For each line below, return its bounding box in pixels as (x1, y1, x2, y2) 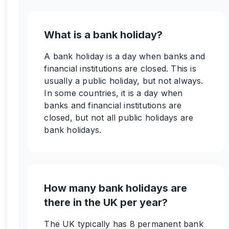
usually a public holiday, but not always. (44, 76, 203, 86)
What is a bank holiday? (44, 29, 163, 41)
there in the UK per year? (44, 196, 168, 209)
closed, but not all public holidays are (44, 112, 194, 123)
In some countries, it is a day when (44, 88, 183, 98)
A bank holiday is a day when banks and (44, 51, 205, 61)
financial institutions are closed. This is (44, 63, 196, 74)
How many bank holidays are (44, 182, 188, 194)
